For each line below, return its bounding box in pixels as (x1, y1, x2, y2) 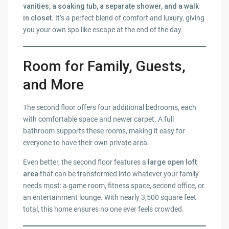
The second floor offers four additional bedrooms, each (23, 103, 197, 112)
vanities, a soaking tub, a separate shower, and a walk (23, 2, 199, 11)
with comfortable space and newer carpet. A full (23, 115, 174, 124)
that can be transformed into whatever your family (38, 170, 199, 178)
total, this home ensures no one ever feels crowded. (23, 205, 185, 214)
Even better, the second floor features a (23, 158, 148, 167)
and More (23, 76, 84, 94)
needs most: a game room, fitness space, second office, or (23, 181, 205, 190)
